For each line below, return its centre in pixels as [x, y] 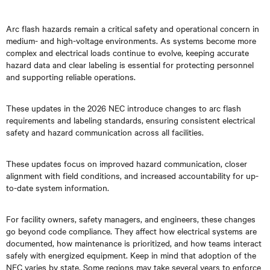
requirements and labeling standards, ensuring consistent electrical [130, 120]
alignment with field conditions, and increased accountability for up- [132, 175]
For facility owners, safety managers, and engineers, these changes [131, 219]
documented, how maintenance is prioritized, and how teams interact [134, 243]
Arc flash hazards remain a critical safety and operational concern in [133, 28]
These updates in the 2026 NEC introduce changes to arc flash [124, 108]
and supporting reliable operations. [71, 77]
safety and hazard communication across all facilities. [105, 132]
